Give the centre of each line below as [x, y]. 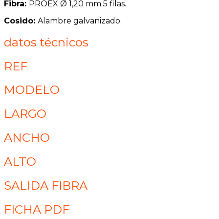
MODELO [32, 90]
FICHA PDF [37, 209]
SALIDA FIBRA [46, 186]
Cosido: [21, 21]
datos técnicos [46, 42]
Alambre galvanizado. [80, 21]
